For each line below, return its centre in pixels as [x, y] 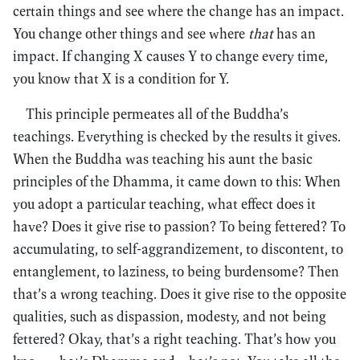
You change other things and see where [131, 33]
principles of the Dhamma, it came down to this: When [177, 181]
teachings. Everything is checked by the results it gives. [177, 136]
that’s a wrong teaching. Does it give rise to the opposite [180, 294]
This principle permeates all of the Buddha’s [157, 114]
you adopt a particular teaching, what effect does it [164, 204]
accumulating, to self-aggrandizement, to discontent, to [178, 249]
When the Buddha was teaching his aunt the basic [163, 159]
